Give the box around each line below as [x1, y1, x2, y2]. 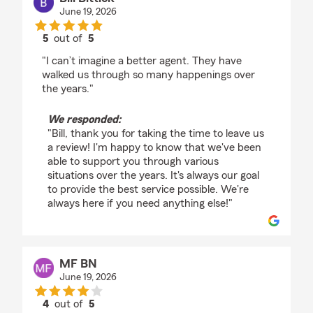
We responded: [48, 114, 121, 125]
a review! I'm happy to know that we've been [48, 142, 261, 153]
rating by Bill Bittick [67, 45, 160, 57]
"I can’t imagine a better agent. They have [42, 55, 242, 66]
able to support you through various [48, 156, 219, 167]
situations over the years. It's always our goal [48, 170, 259, 181]
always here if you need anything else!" [48, 198, 233, 209]
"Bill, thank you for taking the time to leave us [48, 128, 264, 139]
